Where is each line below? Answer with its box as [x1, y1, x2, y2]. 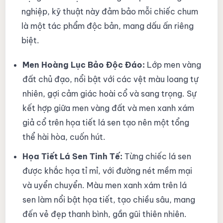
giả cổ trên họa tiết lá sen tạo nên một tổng [22, 117, 189, 128]
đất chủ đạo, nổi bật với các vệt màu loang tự [22, 74, 198, 85]
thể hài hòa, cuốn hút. [22, 132, 106, 142]
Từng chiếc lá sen [122, 151, 191, 162]
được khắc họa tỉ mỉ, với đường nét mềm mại [22, 166, 192, 176]
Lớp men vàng [144, 60, 201, 70]
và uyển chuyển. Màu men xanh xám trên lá [22, 180, 187, 191]
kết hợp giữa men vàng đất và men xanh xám [22, 103, 194, 113]
